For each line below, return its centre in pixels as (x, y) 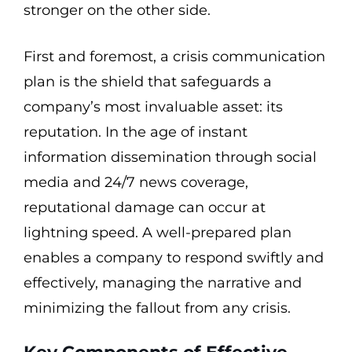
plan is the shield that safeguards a (148, 82)
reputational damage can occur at (145, 207)
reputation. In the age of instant (136, 132)
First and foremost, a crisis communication (174, 57)
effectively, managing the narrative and (163, 283)
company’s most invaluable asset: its (153, 107)
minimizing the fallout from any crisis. (157, 308)
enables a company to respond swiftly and (174, 258)
